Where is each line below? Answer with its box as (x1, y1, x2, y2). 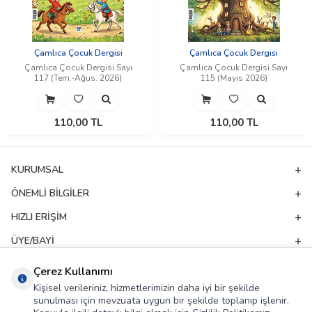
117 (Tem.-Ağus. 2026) (34, 72, 123, 84)
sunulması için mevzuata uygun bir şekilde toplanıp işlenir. (33, 294, 289, 307)
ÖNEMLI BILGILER (11, 187, 89, 201)
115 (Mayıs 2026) (200, 72, 267, 84)
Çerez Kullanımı (33, 264, 113, 279)
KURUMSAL (11, 163, 63, 177)
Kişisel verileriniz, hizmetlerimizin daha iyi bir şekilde (33, 281, 260, 295)
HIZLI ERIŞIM (11, 210, 67, 224)
